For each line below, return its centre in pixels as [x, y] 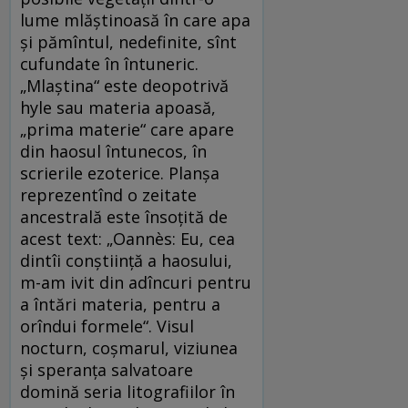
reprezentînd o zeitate [108, 194]
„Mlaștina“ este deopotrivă [124, 85]
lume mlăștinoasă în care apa [135, 20]
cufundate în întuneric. [109, 63]
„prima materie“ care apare [127, 129]
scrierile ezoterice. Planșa [120, 173]
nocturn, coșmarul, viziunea [129, 347]
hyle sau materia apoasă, [118, 107]
